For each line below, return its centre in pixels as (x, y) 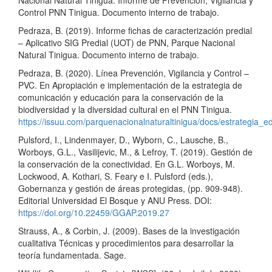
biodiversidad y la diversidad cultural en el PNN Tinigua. (125, 109)
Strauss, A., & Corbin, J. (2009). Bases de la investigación (129, 231)
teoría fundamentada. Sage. (72, 255)
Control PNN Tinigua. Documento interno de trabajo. (119, 12)
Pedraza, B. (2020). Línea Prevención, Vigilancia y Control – (134, 73)
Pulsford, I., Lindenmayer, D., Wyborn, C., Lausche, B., (123, 140)
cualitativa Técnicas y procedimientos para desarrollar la (126, 243)
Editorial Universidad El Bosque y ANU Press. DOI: (115, 200)
